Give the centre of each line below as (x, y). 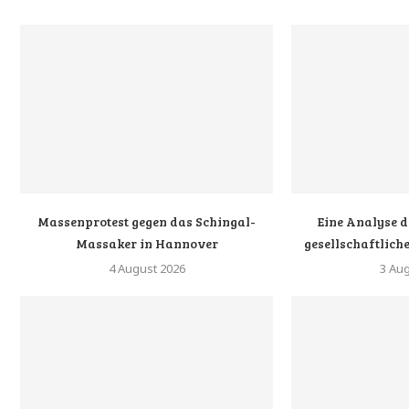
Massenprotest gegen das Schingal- (147, 221)
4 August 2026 (147, 268)
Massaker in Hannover (147, 243)
